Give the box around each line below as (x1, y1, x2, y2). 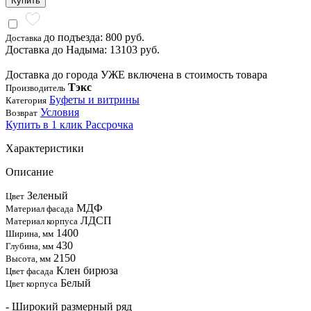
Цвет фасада (6, 265, 53, 276)
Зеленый (27, 189, 68, 201)
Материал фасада (6, 203, 74, 214)
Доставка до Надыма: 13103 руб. (6, 43, 160, 56)
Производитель (6, 82, 65, 93)
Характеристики (6, 142, 84, 154)
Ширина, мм (6, 228, 53, 239)
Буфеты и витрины (49, 93, 140, 106)
